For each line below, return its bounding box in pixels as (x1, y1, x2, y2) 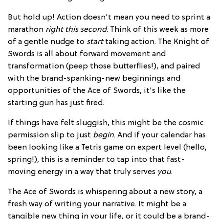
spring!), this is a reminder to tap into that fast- (8, 155, 185, 164)
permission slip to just (8, 131, 93, 140)
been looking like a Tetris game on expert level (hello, (8, 143, 207, 152)
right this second (45, 25, 107, 34)
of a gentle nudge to (8, 37, 87, 46)
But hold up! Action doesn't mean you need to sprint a (8, 13, 210, 22)
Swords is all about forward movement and (8, 49, 166, 59)
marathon (8, 25, 45, 34)
